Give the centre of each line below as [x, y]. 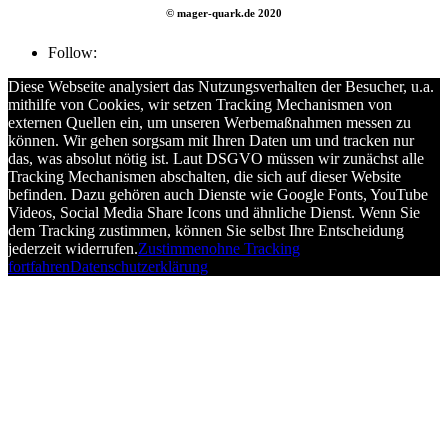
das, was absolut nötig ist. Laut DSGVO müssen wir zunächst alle [216, 159]
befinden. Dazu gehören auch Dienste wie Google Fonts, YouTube [218, 195]
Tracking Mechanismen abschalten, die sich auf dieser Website [204, 177]
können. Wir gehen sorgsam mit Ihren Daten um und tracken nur [211, 141]
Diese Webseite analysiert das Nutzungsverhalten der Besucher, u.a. [221, 87]
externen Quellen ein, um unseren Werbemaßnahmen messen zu [209, 123]
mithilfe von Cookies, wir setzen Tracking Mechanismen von [200, 105]
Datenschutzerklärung [139, 267]
